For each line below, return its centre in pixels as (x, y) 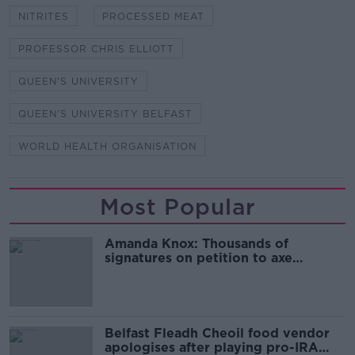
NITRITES (44, 17)
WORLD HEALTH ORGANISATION (107, 147)
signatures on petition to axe (198, 258)
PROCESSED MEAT (153, 17)
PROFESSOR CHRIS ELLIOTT (96, 49)
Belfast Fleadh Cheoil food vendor (217, 334)
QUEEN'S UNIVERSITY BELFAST (105, 114)
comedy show (150, 273)
